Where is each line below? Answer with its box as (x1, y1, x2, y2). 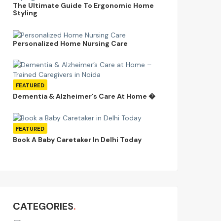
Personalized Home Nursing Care (13, 38, 128, 48)
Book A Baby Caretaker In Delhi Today (13, 135, 142, 145)
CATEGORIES (13, 200, 74, 213)
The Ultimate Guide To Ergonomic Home (13, 1, 154, 10)
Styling (13, 8, 37, 18)
